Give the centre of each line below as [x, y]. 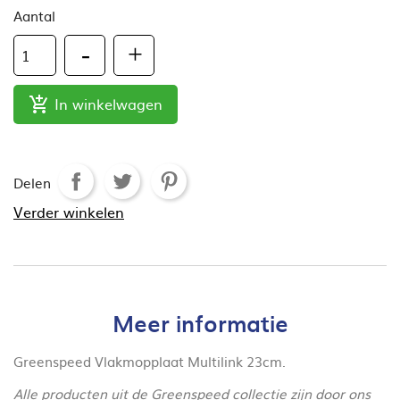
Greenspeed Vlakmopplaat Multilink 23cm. [150, 361]
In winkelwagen [108, 103]
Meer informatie [200, 322]
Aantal [34, 15]
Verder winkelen [69, 211]
